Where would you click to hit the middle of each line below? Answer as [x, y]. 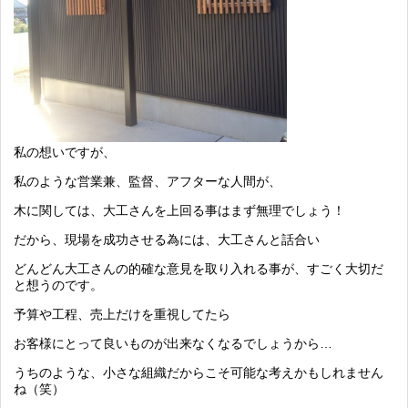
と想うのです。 [58, 285]
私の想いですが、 [65, 152]
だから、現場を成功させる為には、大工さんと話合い [167, 240]
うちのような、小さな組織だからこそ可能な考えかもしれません [199, 372]
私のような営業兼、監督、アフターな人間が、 [148, 181]
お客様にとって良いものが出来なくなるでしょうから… [173, 343]
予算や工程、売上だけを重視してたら [122, 314]
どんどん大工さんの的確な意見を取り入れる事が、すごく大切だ [199, 269]
